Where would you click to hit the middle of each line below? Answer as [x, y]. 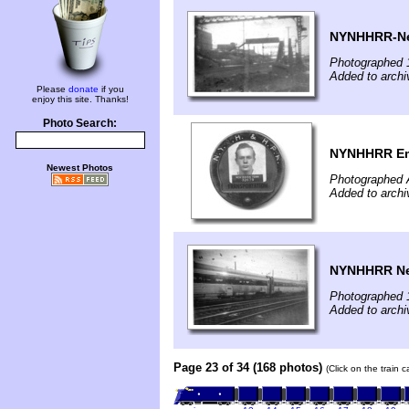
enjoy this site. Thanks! [80, 99]
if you [111, 89]
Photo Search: [80, 123]
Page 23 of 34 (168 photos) [248, 367]
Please [52, 89]
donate [83, 89]
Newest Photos [80, 168]
